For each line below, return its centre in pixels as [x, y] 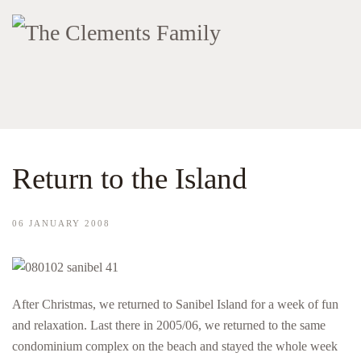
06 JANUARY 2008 [61, 223]
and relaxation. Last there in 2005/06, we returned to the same [169, 325]
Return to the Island [130, 178]
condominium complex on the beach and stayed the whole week [175, 346]
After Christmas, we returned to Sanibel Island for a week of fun [175, 304]
